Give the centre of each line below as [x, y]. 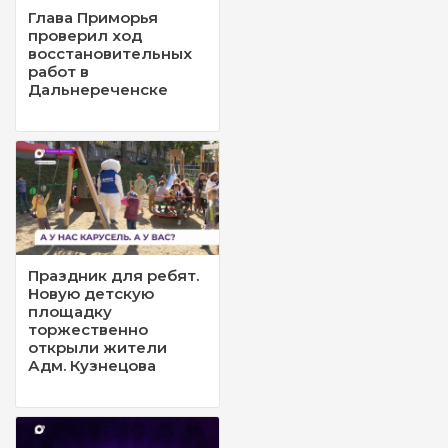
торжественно [88, 329]
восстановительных [110, 53]
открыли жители [97, 347]
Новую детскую [91, 293]
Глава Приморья [93, 17]
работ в [58, 71]
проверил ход [85, 35]
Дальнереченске [98, 89]
